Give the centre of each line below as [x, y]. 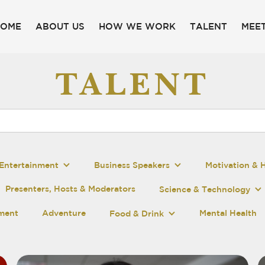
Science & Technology [205, 189]
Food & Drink [137, 214]
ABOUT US [60, 26]
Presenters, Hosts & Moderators [71, 189]
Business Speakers [132, 165]
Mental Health [228, 213]
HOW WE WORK [137, 26]
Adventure [64, 213]
